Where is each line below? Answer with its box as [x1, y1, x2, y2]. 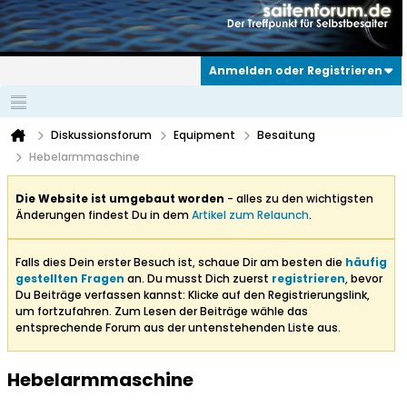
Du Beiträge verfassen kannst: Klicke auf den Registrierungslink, [15, 287, 370, 303]
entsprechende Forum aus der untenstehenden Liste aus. [15, 320, 341, 336]
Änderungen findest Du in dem [15, 207, 192, 223]
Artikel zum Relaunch [192, 207, 309, 223]
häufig [345, 254, 387, 271]
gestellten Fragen [15, 271, 124, 287]
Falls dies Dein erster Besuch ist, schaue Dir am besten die [15, 254, 345, 271]
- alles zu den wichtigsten [224, 191, 373, 207]
